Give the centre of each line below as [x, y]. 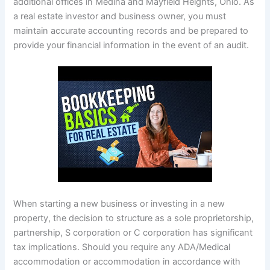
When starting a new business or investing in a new [119, 203]
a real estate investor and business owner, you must [120, 16]
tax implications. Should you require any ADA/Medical [122, 247]
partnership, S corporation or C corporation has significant [133, 232]
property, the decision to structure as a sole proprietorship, [134, 218]
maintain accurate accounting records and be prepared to [131, 30]
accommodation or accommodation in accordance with [127, 261]
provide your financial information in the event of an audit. [131, 45]
